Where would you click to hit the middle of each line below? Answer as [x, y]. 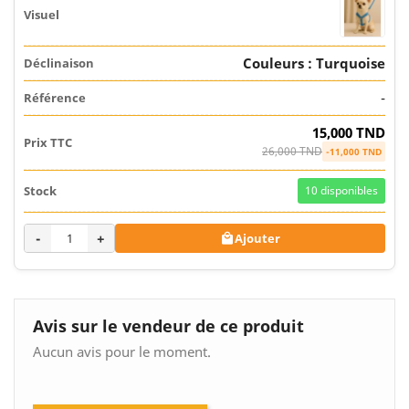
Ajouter [257, 239]
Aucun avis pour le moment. [122, 352]
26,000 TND [292, 152]
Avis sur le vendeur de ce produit [168, 326]
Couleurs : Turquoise [314, 63]
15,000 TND [349, 133]
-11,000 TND [354, 152]
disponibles [348, 191]
